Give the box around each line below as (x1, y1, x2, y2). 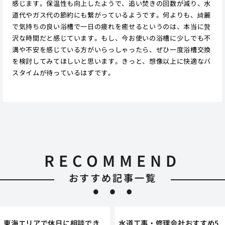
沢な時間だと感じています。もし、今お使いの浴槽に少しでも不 (12, 33, 211, 43)
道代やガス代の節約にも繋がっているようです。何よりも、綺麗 (12, 10, 211, 20)
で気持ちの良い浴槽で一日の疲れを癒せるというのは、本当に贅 (12, 21, 211, 31)
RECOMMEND (44, 149, 181, 172)
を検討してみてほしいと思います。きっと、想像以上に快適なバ (12, 56, 211, 66)
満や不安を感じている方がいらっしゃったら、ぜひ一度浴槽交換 (12, 44, 211, 54)
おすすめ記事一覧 (68, 171, 157, 185)
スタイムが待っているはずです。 (12, 67, 115, 77)
